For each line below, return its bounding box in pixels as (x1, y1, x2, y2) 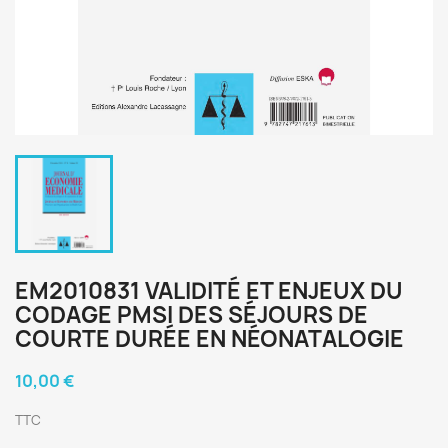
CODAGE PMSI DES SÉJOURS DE (15, 300, 368, 330)
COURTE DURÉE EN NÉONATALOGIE (15, 324, 404, 354)
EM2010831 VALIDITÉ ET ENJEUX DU (15, 276, 403, 306)
